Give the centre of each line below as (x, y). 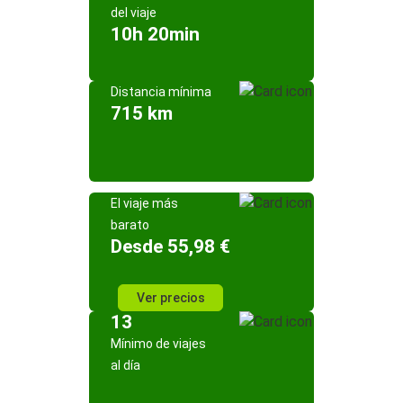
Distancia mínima (161, 92)
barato (130, 225)
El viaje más (144, 203)
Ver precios (170, 298)
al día (125, 365)
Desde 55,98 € (170, 246)
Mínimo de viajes (158, 344)
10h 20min (155, 34)
